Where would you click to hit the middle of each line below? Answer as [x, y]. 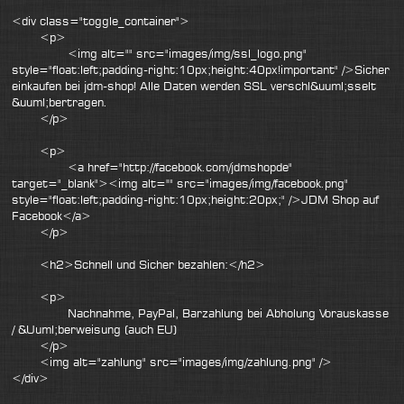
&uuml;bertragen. [60, 102]
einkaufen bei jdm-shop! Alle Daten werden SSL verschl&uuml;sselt [194, 86]
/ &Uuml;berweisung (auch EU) [95, 330]
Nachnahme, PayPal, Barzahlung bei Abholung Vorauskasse [201, 313]
